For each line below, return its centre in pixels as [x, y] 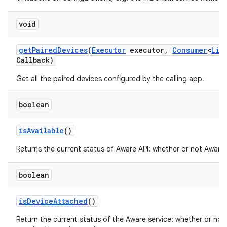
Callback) [35, 60]
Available [45, 130]
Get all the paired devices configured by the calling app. [110, 79]
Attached [70, 201]
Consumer [190, 50]
